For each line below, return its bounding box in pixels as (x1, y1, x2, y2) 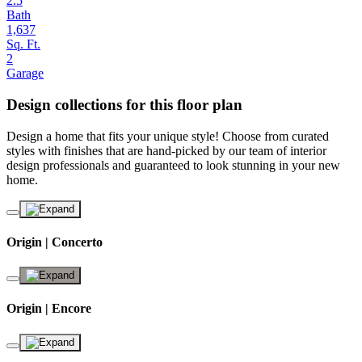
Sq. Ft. (6, 37, 40, 52)
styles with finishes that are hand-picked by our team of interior (6, 143, 326, 158)
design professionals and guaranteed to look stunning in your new (6, 158, 340, 172)
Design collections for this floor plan (6, 95, 242, 113)
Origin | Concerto (6, 234, 103, 249)
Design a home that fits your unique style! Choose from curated (6, 128, 329, 143)
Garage (6, 66, 44, 81)
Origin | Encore (6, 301, 91, 316)
